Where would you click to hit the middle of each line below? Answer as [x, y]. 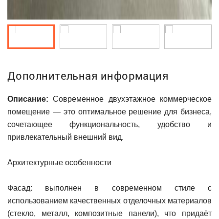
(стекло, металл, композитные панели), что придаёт [109, 213]
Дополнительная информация [88, 75]
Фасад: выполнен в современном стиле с [109, 188]
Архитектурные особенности [59, 162]
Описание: [28, 99]
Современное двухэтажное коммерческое [130, 99]
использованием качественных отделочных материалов [109, 200]
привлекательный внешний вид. [66, 137]
